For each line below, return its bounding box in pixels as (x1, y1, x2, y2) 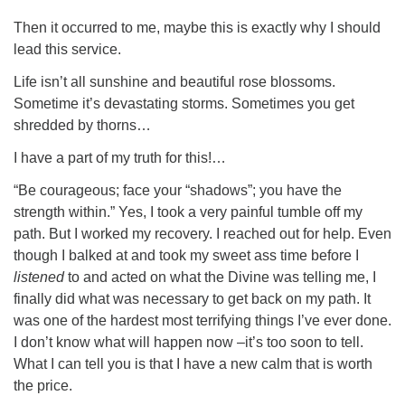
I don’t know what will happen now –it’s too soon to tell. (14, 334, 363, 350)
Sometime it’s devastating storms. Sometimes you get (14, 96, 354, 111)
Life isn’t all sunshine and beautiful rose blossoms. (14, 74, 335, 89)
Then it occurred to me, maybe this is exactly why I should (14, 20, 381, 35)
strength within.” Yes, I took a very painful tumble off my (14, 204, 363, 220)
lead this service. (14, 42, 121, 57)
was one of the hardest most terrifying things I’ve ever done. (14, 313, 391, 328)
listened (14, 269, 64, 285)
